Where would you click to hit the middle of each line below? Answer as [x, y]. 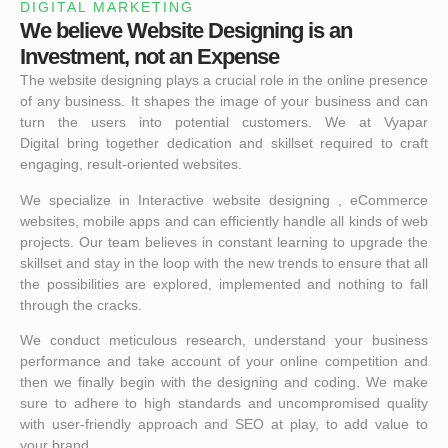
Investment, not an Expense [149, 57]
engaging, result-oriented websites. [131, 164]
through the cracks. [83, 304]
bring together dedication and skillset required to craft [243, 143]
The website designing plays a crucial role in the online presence [224, 80]
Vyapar [406, 122]
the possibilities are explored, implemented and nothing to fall [224, 283]
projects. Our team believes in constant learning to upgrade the [224, 241]
